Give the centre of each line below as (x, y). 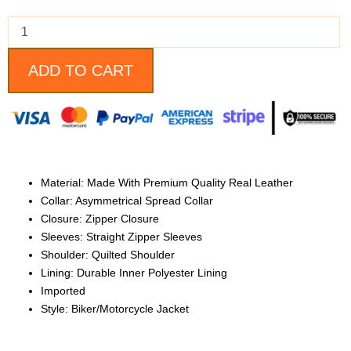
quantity (27, 36)
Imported (63, 290)
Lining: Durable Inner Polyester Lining (134, 272)
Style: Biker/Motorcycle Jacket (115, 308)
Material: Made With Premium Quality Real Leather (167, 182)
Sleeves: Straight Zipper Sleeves (121, 236)
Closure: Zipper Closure (100, 218)
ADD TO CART (81, 70)
